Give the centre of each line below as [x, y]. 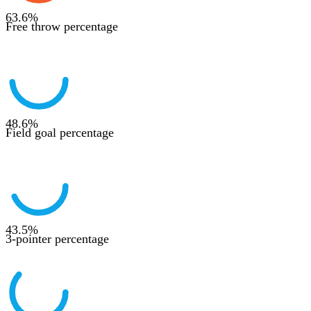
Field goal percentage [60, 132]
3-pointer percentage [57, 238]
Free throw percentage [62, 26]
